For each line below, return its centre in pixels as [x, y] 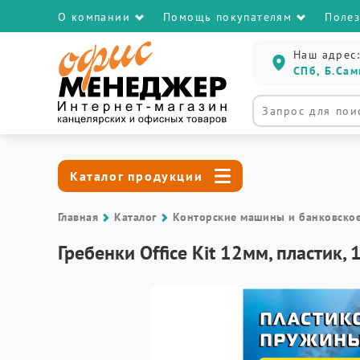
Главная [78, 217]
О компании [94, 17]
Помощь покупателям [228, 17]
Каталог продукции [137, 176]
